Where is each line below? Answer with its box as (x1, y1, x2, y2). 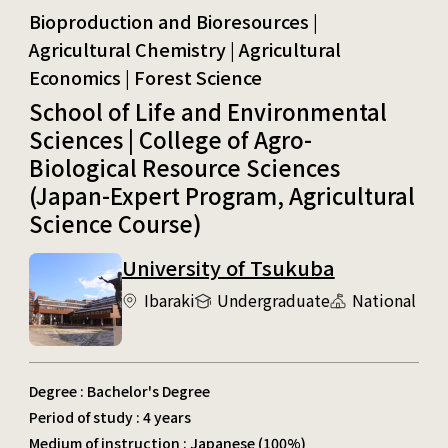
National (351, 287, 416, 312)
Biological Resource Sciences (28, 150, 340, 183)
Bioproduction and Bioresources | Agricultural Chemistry (28, 7, 318, 34)
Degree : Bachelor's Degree (28, 380, 210, 401)
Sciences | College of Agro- (28, 122, 312, 155)
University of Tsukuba (121, 252, 335, 282)
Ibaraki (143, 287, 195, 312)
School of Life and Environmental (28, 94, 387, 127)
